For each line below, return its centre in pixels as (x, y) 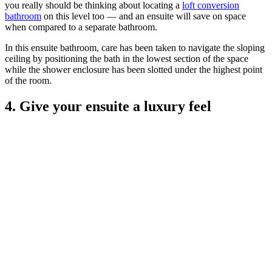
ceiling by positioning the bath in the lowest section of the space (127, 59)
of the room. (28, 81)
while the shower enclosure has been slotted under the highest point (134, 70)
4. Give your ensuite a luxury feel (108, 107)
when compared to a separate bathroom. (82, 27)
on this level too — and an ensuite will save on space (144, 16)
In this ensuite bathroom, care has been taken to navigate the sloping (135, 48)
